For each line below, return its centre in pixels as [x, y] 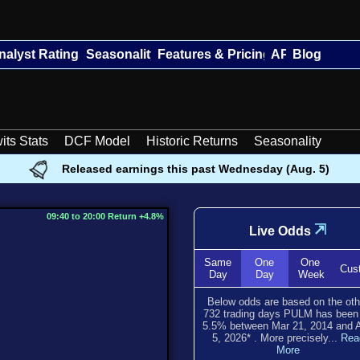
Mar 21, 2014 [302, 326]
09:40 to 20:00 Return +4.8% [105, 216]
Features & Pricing [214, 54]
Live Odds [280, 231]
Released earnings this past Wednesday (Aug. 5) [196, 169]
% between [244, 326]
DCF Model [97, 141]
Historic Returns [192, 141]
